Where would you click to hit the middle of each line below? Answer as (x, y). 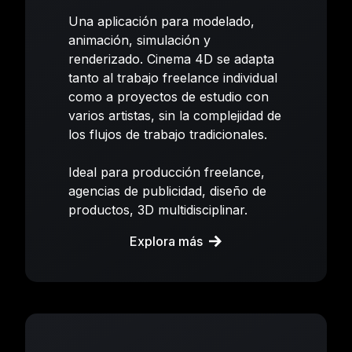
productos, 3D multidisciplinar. (158, 209)
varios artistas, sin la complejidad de (175, 115)
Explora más (167, 241)
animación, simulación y (140, 40)
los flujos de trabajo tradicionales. (168, 134)
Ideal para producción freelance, (167, 172)
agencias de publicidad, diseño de (168, 191)
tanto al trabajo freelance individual (173, 77)
